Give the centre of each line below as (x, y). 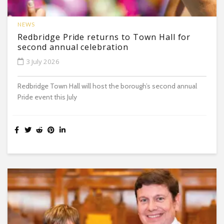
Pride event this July (47, 97)
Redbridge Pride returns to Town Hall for (104, 37)
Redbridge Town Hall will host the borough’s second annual (107, 86)
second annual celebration (73, 47)
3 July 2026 (43, 61)
